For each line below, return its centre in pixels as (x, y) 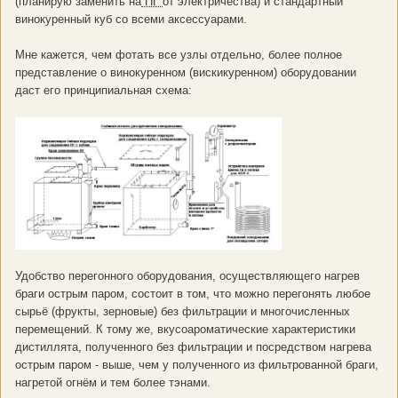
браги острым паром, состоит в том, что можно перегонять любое (193, 294)
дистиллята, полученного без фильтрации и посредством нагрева (193, 347)
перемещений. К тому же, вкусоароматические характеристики (185, 330)
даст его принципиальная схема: (105, 90)
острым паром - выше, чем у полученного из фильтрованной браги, (197, 365)
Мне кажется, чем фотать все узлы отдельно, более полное (179, 54)
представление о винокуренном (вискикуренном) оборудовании (186, 72)
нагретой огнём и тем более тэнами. (113, 383)
